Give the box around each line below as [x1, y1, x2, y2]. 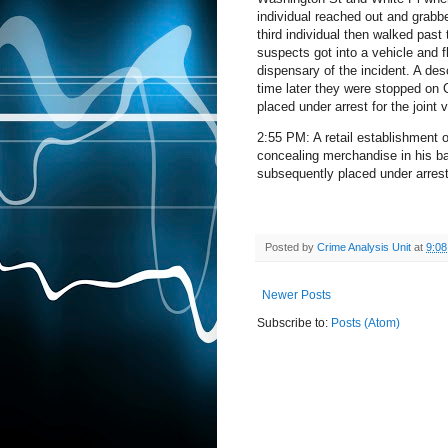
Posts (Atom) [331, 316, 400, 331]
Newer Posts [262, 288, 331, 303]
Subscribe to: [257, 316, 331, 331]
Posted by [265, 241, 317, 254]
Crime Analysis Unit [317, 241, 411, 254]
